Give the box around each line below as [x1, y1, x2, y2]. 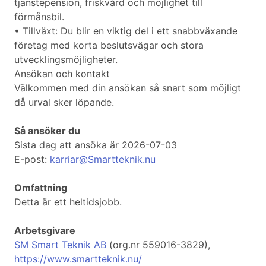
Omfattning [14, 182, 67, 194]
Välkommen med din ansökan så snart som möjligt [14, 82, 241, 94]
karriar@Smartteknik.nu [50, 153, 156, 166]
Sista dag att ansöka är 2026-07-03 [14, 139, 177, 151]
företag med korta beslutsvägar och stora [14, 39, 204, 52]
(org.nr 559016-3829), [106, 239, 210, 251]
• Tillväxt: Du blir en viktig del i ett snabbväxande [14, 25, 237, 37]
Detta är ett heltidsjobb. [14, 196, 122, 208]
